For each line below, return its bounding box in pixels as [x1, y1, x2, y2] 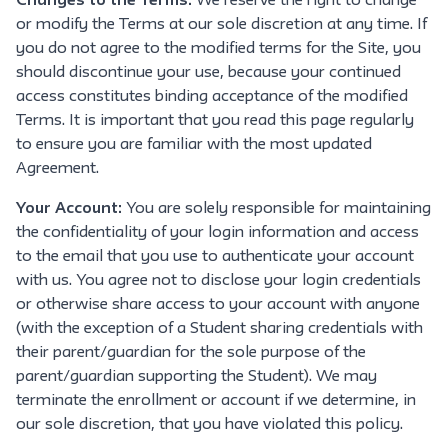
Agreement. [16, 162, 99, 176]
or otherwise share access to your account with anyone [16, 298, 420, 312]
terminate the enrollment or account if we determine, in [16, 394, 416, 408]
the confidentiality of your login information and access [16, 226, 419, 240]
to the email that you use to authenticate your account [16, 250, 414, 264]
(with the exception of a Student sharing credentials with [16, 322, 423, 336]
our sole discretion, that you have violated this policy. [16, 418, 407, 432]
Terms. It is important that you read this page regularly [16, 114, 414, 128]
